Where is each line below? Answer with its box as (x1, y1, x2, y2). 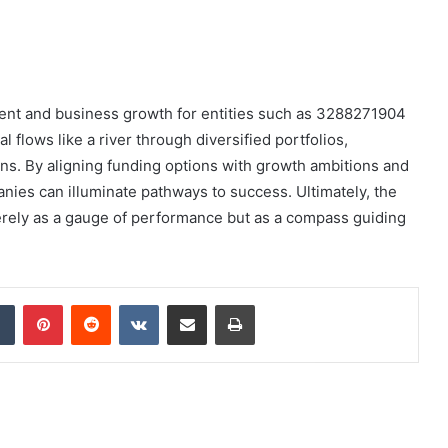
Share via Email (206, 295, 238, 312)
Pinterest (62, 295, 119, 312)
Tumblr (14, 295, 56, 312)
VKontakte (158, 295, 222, 312)
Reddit (110, 295, 150, 312)
